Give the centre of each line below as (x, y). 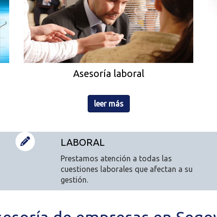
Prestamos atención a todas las (116, 159)
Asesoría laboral (108, 74)
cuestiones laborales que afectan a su (126, 169)
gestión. (74, 180)
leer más (108, 104)
